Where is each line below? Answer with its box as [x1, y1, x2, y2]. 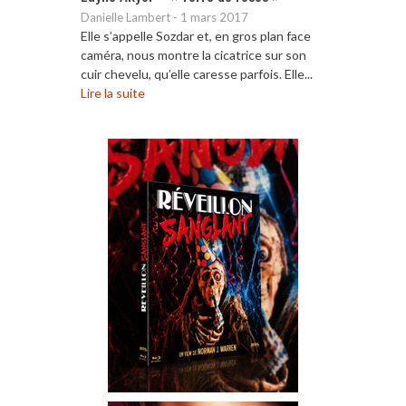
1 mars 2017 [180, 9, 248, 24]
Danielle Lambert [81, 9, 170, 24]
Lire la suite [81, 84, 145, 101]
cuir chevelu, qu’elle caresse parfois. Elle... [81, 65, 313, 82]
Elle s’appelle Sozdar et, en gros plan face [81, 27, 311, 43]
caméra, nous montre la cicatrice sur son [81, 46, 306, 63]
